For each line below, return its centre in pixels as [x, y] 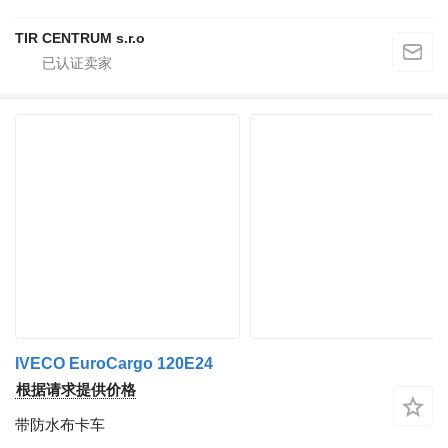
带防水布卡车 [60, 425]
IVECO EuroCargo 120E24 [114, 364]
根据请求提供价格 [76, 390]
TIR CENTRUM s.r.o [80, 38]
